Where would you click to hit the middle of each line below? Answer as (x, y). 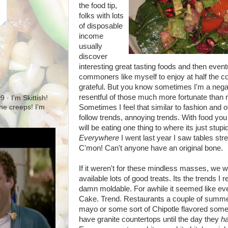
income (91, 36)
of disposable (101, 26)
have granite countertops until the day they (150, 219)
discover (93, 56)
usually (91, 46)
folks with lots (101, 16)
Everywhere (99, 138)
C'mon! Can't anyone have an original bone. (151, 148)
